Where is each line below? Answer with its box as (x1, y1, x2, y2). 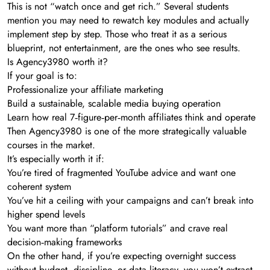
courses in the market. (7, 138, 95, 152)
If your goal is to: (7, 69, 77, 83)
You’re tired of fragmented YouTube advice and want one (7, 166, 236, 180)
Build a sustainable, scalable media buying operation (7, 96, 221, 111)
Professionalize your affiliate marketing (7, 83, 163, 97)
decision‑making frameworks (7, 235, 122, 250)
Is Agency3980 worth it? (7, 55, 108, 69)
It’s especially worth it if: (7, 152, 104, 166)
